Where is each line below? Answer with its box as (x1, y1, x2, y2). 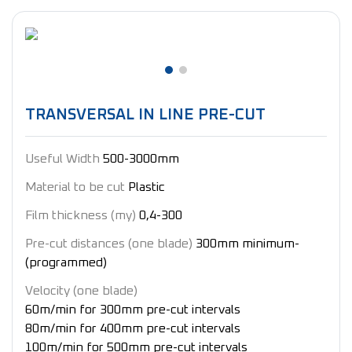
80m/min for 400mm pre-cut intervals (25, 321, 240, 335)
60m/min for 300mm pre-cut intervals (25, 302, 240, 316)
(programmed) (25, 255, 107, 269)
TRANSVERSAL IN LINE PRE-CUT (25, 106, 266, 123)
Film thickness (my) (25, 208, 136, 222)
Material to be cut (25, 180, 125, 193)
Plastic (128, 180, 165, 193)
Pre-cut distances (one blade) (25, 236, 192, 250)
